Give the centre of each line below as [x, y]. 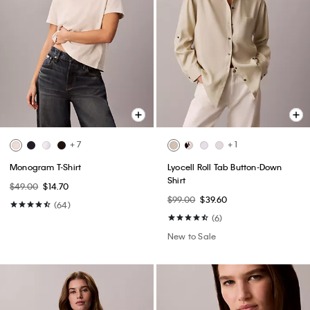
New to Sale [192, 236]
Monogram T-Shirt [46, 167]
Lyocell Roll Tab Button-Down [225, 167]
